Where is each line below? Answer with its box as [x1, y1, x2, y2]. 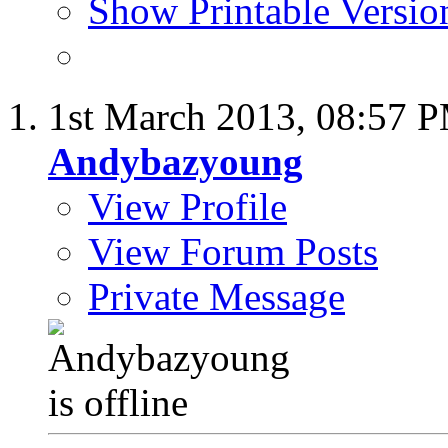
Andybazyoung [48, 140, 303, 184]
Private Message [88, 275, 345, 319]
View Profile [88, 185, 287, 229]
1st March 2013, [48, 95, 316, 139]
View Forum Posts [88, 230, 378, 274]
